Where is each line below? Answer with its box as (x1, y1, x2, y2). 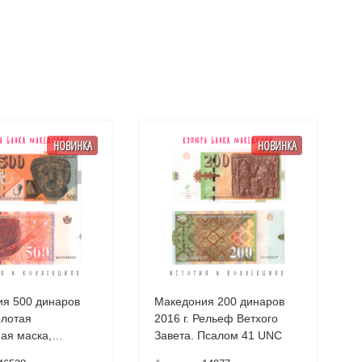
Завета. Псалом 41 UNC (154, 329, 283, 342)
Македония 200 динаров (154, 295, 285, 308)
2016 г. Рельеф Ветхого (154, 312, 279, 325)
